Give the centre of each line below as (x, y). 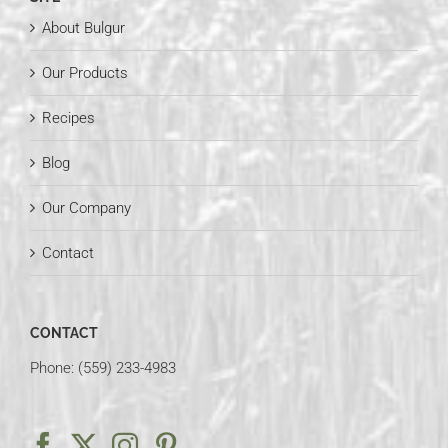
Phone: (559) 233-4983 (103, 367)
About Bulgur (83, 27)
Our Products (85, 72)
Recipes (68, 117)
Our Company (86, 207)
